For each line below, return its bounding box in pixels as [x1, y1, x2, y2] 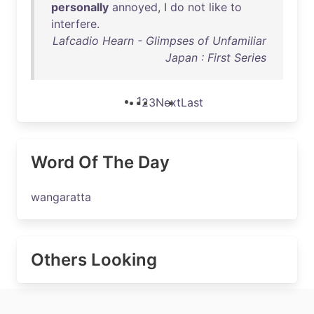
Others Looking [31, 250, 157, 270]
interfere [51, 17, 97, 31]
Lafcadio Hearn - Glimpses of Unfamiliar [53, 34, 266, 48]
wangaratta [31, 190, 91, 204]
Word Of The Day [31, 152, 170, 172]
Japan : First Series [165, 50, 266, 64]
